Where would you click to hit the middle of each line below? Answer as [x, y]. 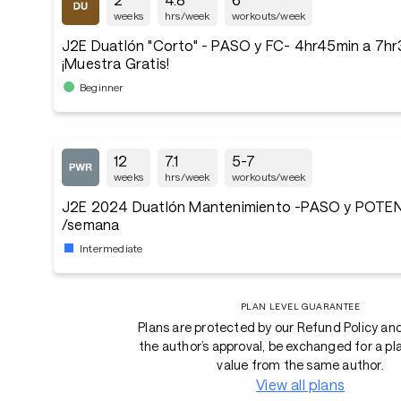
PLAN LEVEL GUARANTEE [300, 306]
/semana [91, 224]
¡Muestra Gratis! [116, 63]
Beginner [102, 86]
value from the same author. [300, 365]
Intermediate [111, 247]
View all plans [300, 384]
